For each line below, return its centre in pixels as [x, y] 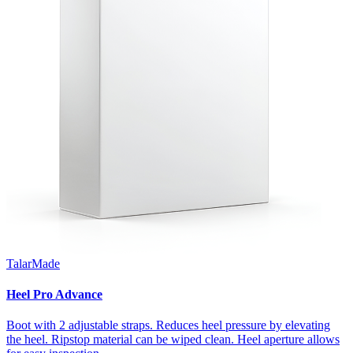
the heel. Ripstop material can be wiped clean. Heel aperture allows [173, 340]
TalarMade [33, 263]
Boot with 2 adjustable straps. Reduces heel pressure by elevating [168, 325]
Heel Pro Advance [54, 295]
